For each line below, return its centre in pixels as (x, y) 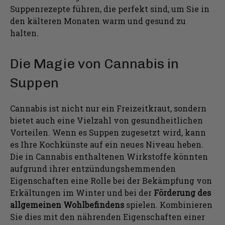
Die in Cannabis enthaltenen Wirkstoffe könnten (109, 156)
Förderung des (182, 192)
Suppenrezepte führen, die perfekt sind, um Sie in (110, 9)
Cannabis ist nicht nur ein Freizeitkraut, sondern (108, 108)
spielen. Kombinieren (169, 204)
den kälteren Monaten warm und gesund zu (98, 21)
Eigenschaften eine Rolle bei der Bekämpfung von (111, 180)
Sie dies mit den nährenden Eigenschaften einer (107, 216)
